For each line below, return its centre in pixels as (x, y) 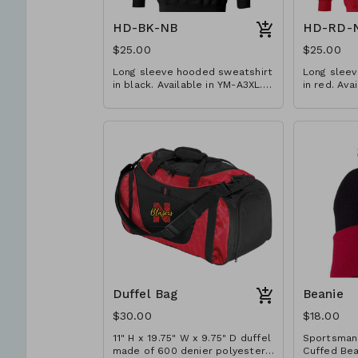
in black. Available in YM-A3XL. (187, 85)
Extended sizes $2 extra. (176, 97)
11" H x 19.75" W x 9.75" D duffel (192, 338)
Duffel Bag (145, 294)
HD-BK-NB (145, 28)
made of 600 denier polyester (189, 350)
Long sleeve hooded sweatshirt (193, 72)
